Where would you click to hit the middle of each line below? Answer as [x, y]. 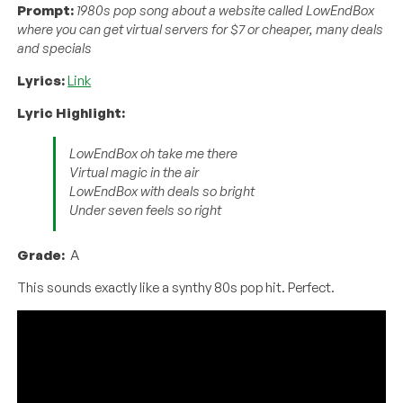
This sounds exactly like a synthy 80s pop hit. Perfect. [176, 287]
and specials [55, 48]
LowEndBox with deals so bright [162, 191]
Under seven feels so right [146, 210]
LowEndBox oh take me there [154, 153]
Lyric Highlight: [72, 112]
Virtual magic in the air [134, 172]
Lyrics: [41, 80]
